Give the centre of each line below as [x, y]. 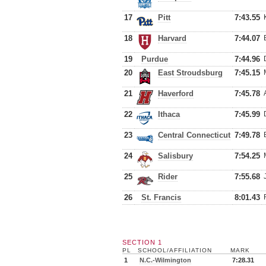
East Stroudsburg [190, 73]
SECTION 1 [142, 242]
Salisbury [175, 156]
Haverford [176, 94]
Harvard [172, 38]
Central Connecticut [194, 135]
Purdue [155, 59]
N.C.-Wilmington [165, 260]
